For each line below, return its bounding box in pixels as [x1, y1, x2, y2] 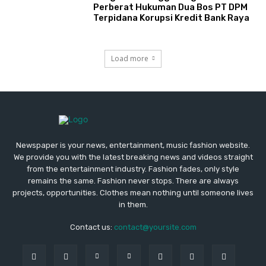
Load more [111, 53, 148, 64]
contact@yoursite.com [113, 222, 197, 232]
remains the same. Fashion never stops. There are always [27, 176, 239, 185]
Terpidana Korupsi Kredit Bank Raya [93, 12, 250, 24]
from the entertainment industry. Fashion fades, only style [27, 164, 239, 173]
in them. [118, 199, 148, 209]
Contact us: [69, 222, 114, 232]
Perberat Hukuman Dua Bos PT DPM [93, 2, 248, 13]
